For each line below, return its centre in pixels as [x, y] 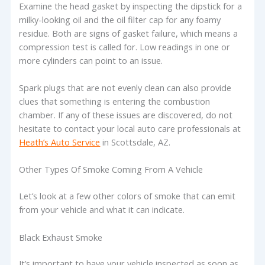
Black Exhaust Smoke [61, 237]
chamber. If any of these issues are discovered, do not [126, 114]
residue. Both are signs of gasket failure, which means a [129, 33]
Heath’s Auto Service [60, 142]
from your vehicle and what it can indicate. [102, 210]
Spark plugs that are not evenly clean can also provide [125, 87]
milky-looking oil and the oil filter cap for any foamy [120, 19]
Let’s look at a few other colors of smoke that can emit [127, 196]
